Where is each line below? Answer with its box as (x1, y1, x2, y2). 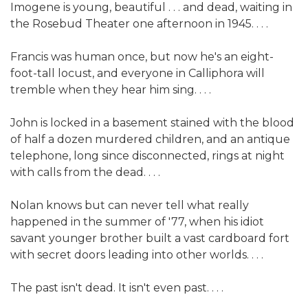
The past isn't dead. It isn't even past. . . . (10, 280, 223, 294)
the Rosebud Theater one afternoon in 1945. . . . (10, 16, 268, 30)
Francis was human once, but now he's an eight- (10, 49, 274, 63)
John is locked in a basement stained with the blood (10, 115, 294, 129)
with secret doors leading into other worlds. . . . (10, 247, 263, 261)
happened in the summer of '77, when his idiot (10, 214, 264, 228)
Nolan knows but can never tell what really (10, 198, 249, 212)
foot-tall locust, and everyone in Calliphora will (10, 66, 265, 80)
